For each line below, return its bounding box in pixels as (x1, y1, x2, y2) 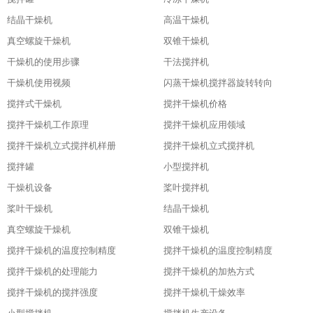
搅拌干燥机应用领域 (163, 119, 245, 130)
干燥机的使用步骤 (7, 57, 80, 67)
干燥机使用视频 (7, 78, 71, 88)
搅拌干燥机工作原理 (7, 119, 89, 130)
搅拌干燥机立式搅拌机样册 (7, 140, 116, 151)
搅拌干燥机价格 (163, 99, 227, 109)
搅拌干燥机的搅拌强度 (7, 287, 98, 298)
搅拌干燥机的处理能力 (7, 266, 98, 277)
